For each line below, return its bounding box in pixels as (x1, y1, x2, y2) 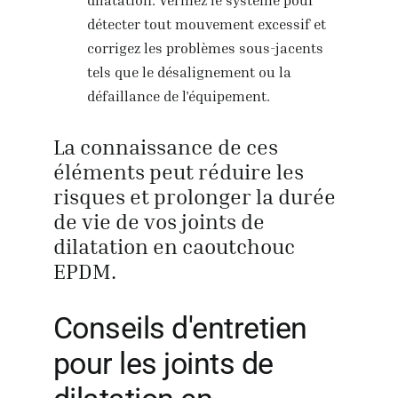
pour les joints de (52, 346, 274, 382)
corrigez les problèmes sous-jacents (87, 38, 324, 57)
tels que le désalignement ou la (87, 62, 292, 81)
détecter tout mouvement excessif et (87, 14, 327, 33)
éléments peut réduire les (52, 159, 304, 185)
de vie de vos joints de (52, 209, 265, 235)
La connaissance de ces (52, 134, 278, 160)
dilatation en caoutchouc (52, 234, 295, 259)
